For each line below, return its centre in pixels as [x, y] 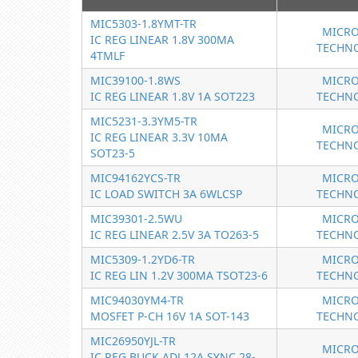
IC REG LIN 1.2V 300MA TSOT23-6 [179, 275]
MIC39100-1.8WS [135, 80]
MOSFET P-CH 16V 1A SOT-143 [170, 316]
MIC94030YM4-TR [137, 300]
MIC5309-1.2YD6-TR [143, 259]
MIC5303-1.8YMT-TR [143, 24]
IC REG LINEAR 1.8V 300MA [162, 40]
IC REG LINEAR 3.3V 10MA [159, 137]
